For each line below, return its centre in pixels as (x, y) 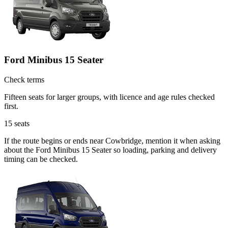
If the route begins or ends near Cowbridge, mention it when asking (112, 141)
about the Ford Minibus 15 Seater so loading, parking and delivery (110, 150)
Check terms (24, 80)
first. (11, 106)
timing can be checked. (41, 159)
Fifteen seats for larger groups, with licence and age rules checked (109, 97)
